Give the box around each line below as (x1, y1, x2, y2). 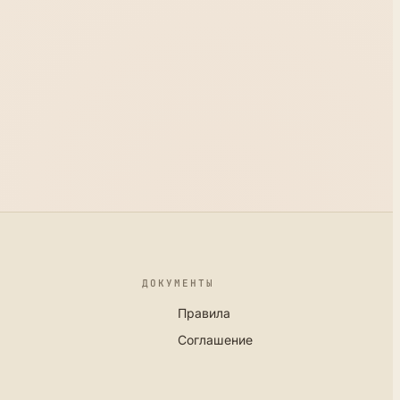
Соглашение (178, 331, 254, 347)
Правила (178, 304, 231, 321)
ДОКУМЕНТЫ (142, 276, 214, 289)
